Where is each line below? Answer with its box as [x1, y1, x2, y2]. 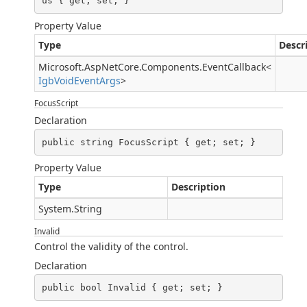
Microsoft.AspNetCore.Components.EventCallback [38, 60, 266, 73]
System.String [38, 202, 102, 215]
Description [171, 180, 225, 193]
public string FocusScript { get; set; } [41, 136, 256, 147]
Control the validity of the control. [34, 240, 188, 253]
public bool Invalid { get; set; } [41, 282, 223, 293]
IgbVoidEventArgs [38, 74, 121, 87]
